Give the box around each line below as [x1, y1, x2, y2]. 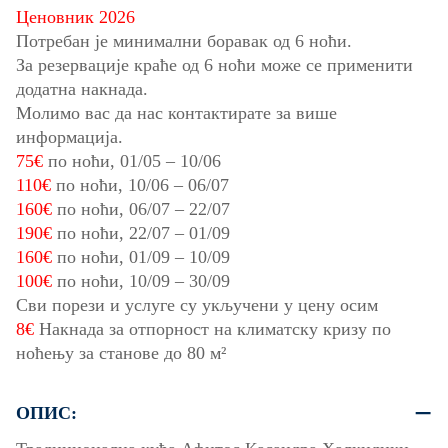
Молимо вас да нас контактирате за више [16, 103, 337, 124]
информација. [16, 127, 123, 148]
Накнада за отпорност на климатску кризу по [34, 319, 391, 340]
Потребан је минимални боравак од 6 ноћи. [16, 31, 352, 52]
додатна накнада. [16, 79, 148, 100]
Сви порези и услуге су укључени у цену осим [16, 295, 378, 316]
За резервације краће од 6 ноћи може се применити [16, 55, 413, 76]
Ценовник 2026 [16, 7, 135, 28]
